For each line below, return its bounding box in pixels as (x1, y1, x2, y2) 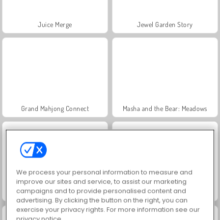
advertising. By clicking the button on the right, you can (16, 195, 188, 205)
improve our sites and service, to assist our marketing (16, 177, 187, 187)
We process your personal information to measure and (16, 167, 193, 177)
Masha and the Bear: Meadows (123, 104, 207, 112)
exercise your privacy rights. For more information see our (16, 205, 200, 215)
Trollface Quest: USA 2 (133, 188, 197, 196)
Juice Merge (38, 20, 72, 28)
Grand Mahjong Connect (21, 104, 89, 112)
